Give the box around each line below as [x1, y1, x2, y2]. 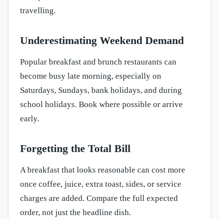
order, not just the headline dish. [20, 208, 131, 218]
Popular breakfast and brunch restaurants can [20, 57, 176, 67]
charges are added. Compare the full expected [20, 194, 178, 203]
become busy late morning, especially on [20, 71, 161, 81]
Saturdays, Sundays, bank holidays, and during [20, 86, 182, 95]
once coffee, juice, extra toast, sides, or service [20, 179, 181, 189]
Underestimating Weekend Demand [20, 34, 184, 47]
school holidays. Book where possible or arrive [20, 100, 183, 109]
